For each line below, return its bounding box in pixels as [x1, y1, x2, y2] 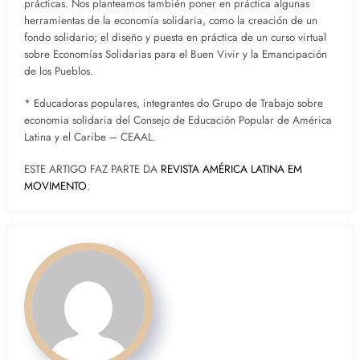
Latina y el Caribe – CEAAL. [24, 129, 156, 145]
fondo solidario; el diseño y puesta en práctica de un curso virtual [24, 30, 326, 46]
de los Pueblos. [24, 63, 93, 80]
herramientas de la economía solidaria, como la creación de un [24, 13, 317, 29]
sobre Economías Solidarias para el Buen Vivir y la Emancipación [24, 47, 327, 63]
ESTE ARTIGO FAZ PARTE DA [24, 162, 161, 178]
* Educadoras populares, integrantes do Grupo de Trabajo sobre [24, 96, 323, 112]
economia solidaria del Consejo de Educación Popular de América [24, 112, 332, 129]
